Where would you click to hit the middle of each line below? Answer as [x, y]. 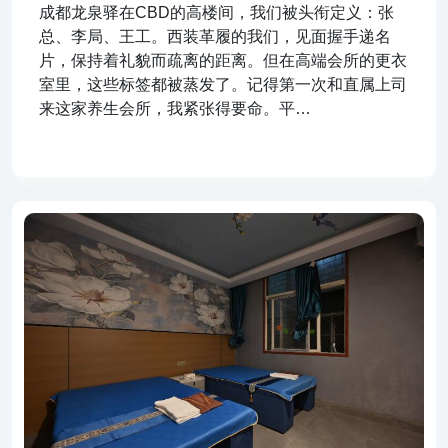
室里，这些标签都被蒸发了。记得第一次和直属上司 [223, 85]
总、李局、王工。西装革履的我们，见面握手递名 [215, 37]
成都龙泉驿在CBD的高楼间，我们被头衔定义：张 [216, 13]
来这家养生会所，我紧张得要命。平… [175, 109]
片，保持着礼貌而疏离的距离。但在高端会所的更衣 [223, 61]
